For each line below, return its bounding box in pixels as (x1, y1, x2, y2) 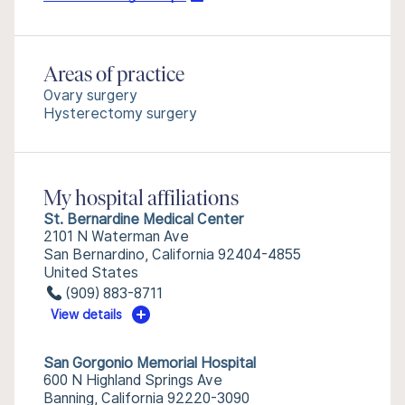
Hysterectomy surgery (43, 105, 197, 122)
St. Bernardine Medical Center (43, 211, 244, 228)
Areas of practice (43, 65, 184, 87)
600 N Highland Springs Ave (43, 372, 222, 389)
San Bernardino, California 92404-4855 (43, 246, 301, 263)
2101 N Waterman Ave (43, 228, 189, 245)
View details (51, 307, 123, 322)
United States (43, 264, 138, 281)
